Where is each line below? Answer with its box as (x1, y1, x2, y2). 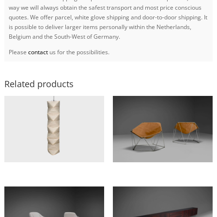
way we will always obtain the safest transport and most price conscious (8, 3, 201, 12)
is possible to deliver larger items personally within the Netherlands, (8, 22, 191, 31)
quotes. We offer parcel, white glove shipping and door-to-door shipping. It (8, 13, 207, 21)
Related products (4, 77, 74, 90)
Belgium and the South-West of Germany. (8, 32, 120, 41)
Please (8, 47, 28, 56)
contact (28, 47, 48, 56)
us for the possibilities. (47, 47, 109, 56)
